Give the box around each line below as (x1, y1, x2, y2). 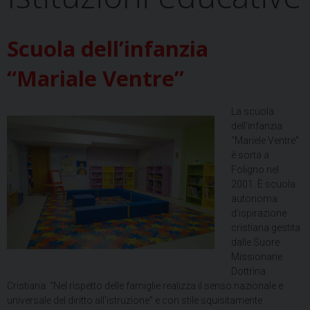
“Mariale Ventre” (7, 64, 184, 93)
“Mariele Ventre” (231, 135, 299, 146)
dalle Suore (231, 237, 280, 248)
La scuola (231, 106, 274, 117)
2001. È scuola (231, 179, 295, 190)
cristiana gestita (231, 222, 300, 233)
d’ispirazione (231, 208, 286, 219)
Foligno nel (231, 164, 279, 175)
